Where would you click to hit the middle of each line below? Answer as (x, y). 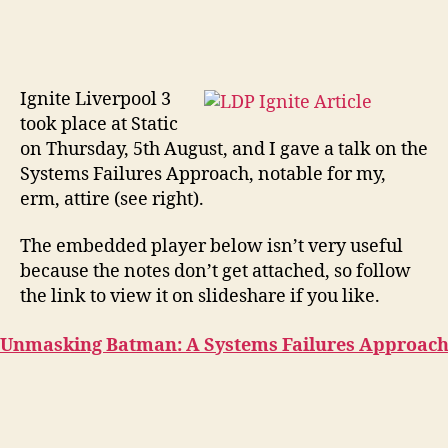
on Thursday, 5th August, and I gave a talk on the (224, 149)
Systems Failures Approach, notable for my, (203, 174)
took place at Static (99, 124)
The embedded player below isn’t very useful (211, 246)
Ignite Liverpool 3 (95, 99)
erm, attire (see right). (112, 199)
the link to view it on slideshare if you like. (200, 296)
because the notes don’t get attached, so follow (215, 271)
